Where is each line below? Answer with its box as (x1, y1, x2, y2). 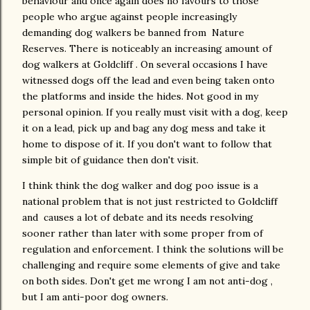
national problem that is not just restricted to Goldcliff (22, 194, 277, 208)
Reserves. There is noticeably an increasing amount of (22, 42, 272, 55)
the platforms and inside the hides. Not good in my (22, 89, 258, 102)
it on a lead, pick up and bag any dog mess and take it (22, 121, 266, 134)
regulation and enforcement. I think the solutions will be (22, 242, 284, 255)
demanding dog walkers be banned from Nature (22, 26, 244, 39)
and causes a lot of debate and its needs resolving (22, 210, 253, 224)
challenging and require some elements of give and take (22, 258, 280, 271)
